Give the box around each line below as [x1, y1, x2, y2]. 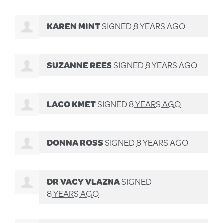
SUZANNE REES [47, 58, 112, 71]
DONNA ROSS [47, 135, 104, 149]
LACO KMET [47, 97, 96, 110]
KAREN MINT [47, 19, 101, 32]
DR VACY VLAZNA [47, 174, 120, 188]
